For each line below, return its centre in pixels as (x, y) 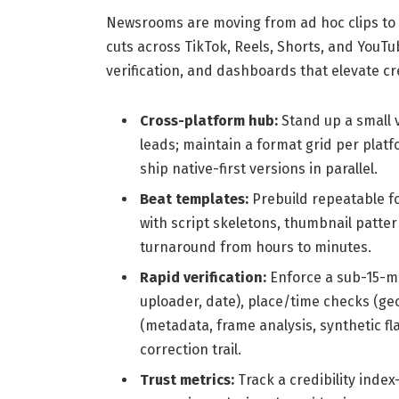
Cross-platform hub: (208, 120)
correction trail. (190, 350)
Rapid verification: (203, 278)
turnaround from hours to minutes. (255, 248)
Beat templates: (194, 199)
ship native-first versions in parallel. (258, 168)
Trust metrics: (187, 380)
